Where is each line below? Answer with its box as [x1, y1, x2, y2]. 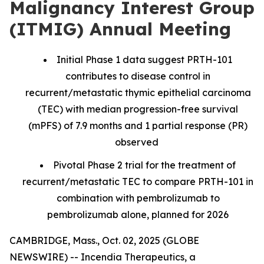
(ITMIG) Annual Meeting [9, 18, 231, 40]
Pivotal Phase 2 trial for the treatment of [53, 159, 236, 171]
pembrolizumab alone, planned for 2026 [47, 208, 229, 220]
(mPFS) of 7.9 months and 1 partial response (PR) [28, 120, 247, 131]
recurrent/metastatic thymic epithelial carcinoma [25, 87, 251, 98]
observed [115, 136, 161, 148]
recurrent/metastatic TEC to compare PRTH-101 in [22, 175, 253, 187]
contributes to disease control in [65, 70, 210, 82]
